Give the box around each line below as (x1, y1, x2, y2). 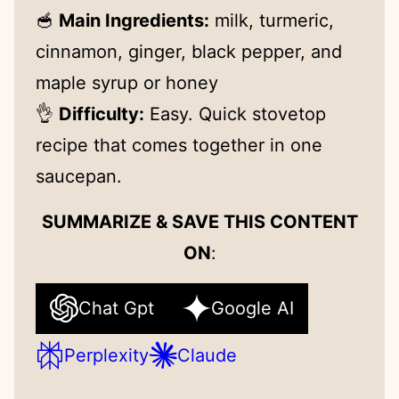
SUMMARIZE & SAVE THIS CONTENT (41, 210, 358, 232)
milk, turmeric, (209, 9, 334, 31)
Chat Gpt (78, 297, 154, 319)
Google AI (211, 297, 294, 319)
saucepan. (36, 165, 122, 187)
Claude (177, 344, 237, 366)
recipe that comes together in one (36, 134, 322, 156)
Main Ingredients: (59, 9, 209, 31)
